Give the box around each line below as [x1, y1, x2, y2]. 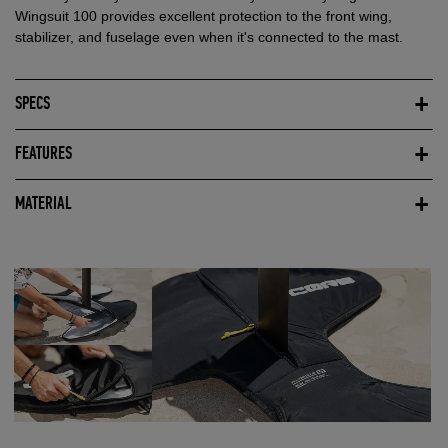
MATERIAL [15, 195, 71, 213]
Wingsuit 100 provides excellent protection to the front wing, [15, 7, 392, 24]
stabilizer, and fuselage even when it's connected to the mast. [15, 28, 403, 45]
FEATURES [15, 145, 72, 163]
